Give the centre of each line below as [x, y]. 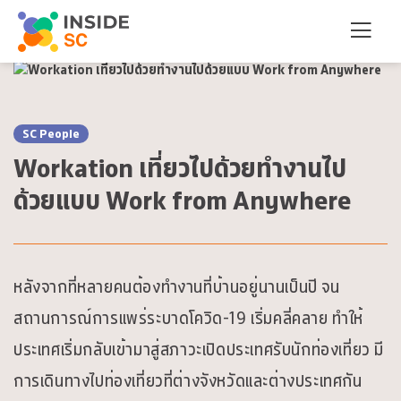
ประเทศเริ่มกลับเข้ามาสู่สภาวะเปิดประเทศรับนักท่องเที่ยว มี [199, 350]
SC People [51, 133]
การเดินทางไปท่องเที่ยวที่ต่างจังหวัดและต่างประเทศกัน [188, 381]
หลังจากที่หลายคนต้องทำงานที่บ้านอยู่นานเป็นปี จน [177, 287]
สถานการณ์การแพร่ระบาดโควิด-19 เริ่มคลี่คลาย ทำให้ [189, 318]
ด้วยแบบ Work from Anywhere [182, 200]
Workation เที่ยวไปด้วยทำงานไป [180, 168]
